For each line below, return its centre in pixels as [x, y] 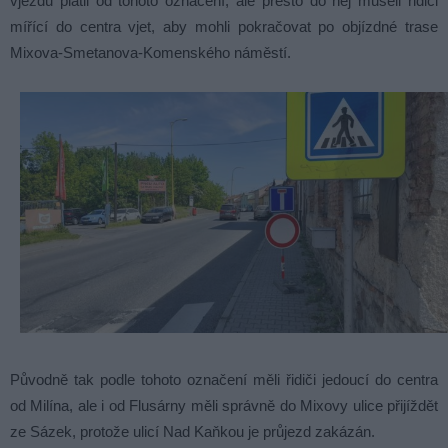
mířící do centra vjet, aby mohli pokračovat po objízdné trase [224, 27]
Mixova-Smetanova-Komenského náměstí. [150, 53]
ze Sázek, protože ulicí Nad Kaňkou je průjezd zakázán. [192, 432]
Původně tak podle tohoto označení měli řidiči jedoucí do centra [224, 380]
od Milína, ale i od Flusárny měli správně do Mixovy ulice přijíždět [224, 406]
